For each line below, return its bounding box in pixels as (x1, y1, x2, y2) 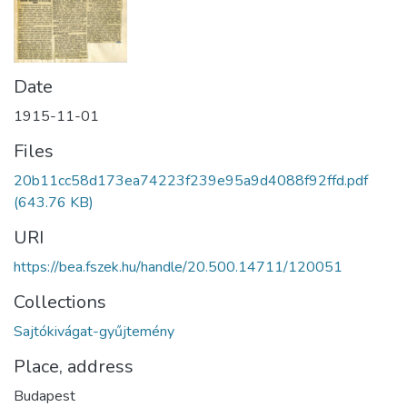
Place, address (14, 354, 134, 379)
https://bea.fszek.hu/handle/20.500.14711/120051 (14, 257, 342, 277)
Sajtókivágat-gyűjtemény (14, 322, 174, 342)
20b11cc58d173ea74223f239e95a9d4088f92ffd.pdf (14, 171, 368, 191)
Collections (14, 290, 106, 314)
